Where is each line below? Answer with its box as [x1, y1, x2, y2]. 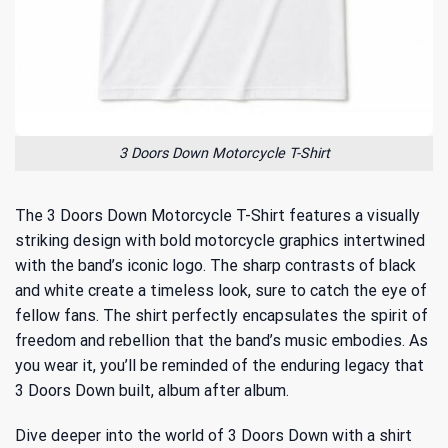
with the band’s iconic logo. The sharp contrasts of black [15, 255, 416, 275]
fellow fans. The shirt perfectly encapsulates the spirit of [15, 305, 428, 325]
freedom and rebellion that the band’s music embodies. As [15, 330, 428, 350]
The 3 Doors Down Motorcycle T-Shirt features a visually [15, 205, 420, 225]
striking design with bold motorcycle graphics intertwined [15, 230, 425, 250]
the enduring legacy [252, 355, 390, 375]
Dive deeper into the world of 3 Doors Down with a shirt [15, 426, 412, 446]
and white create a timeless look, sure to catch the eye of [15, 280, 427, 300]
